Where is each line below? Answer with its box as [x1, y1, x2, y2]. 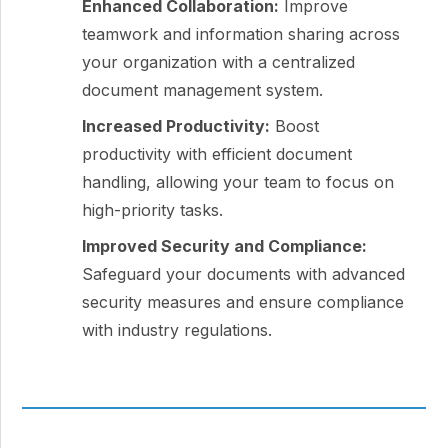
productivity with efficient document [82, 144, 353, 165]
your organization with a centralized [82, 52, 356, 73]
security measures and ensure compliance [82, 292, 405, 313]
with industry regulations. [82, 320, 273, 341]
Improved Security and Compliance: [82, 236, 368, 257]
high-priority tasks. [82, 200, 224, 221]
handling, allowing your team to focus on [82, 172, 395, 193]
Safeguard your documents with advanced [82, 264, 406, 285]
